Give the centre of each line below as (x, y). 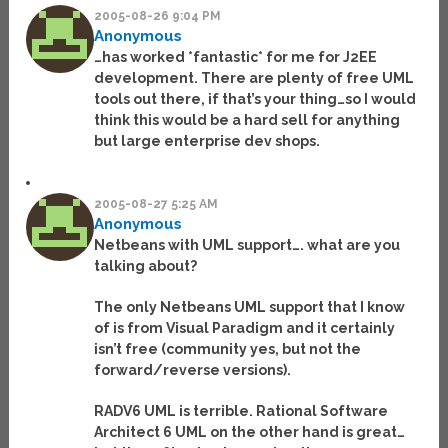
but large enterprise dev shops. (207, 141)
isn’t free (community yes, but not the (228, 349)
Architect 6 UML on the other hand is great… (250, 432)
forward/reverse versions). (193, 370)
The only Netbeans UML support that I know (250, 307)
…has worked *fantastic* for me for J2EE (236, 57)
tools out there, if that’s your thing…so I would (255, 99)
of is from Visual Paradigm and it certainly (245, 328)
